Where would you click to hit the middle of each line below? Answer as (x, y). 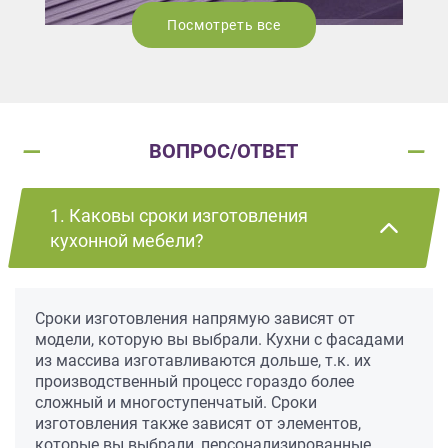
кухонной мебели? (127, 241)
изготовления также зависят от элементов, (198, 424)
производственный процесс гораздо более (194, 382)
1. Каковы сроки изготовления (179, 216)
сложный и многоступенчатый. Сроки (176, 403)
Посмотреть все (224, 25)
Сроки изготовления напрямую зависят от (195, 319)
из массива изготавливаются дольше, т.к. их (203, 361)
